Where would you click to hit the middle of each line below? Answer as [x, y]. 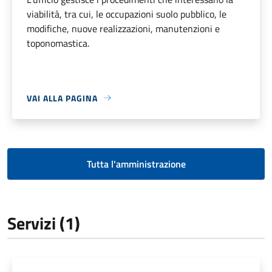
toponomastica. [58, 43]
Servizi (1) [44, 223]
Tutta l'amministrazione [136, 164]
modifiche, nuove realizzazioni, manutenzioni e [123, 28]
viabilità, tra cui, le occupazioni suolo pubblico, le [127, 14]
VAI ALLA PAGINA [62, 98]
